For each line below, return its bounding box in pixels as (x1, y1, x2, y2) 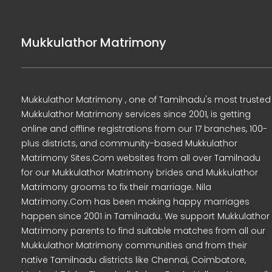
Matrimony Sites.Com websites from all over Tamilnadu (21, 152, 260, 164)
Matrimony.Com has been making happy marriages (21, 195, 250, 208)
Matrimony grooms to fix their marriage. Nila (21, 181, 211, 193)
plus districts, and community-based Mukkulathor (21, 137, 237, 149)
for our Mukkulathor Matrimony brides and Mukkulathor (21, 166, 258, 178)
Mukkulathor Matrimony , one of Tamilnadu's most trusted (21, 93, 271, 106)
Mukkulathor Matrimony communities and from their (21, 239, 247, 251)
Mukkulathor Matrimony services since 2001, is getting (21, 108, 251, 120)
